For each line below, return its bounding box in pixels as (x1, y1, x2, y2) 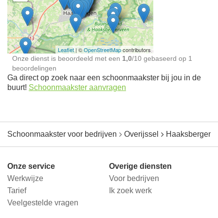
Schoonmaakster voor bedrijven (7, 130, 117, 139)
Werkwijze (7, 174, 43, 183)
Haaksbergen (166, 130, 213, 139)
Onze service (7, 162, 55, 171)
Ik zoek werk (109, 186, 152, 195)
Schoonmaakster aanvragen (29, 83, 126, 92)
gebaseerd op (142, 54, 188, 63)
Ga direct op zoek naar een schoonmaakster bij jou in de (7, 73, 201, 82)
